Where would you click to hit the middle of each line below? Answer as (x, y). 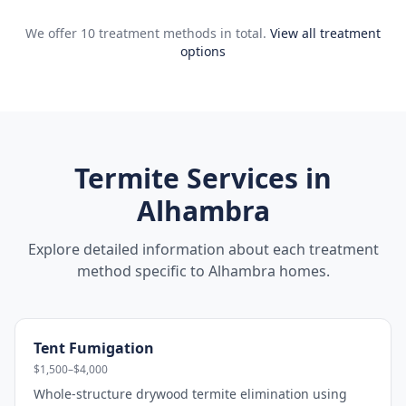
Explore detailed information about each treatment (203, 249)
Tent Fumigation (94, 348)
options (203, 51)
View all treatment (325, 33)
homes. (302, 271)
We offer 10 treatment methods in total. (146, 33)
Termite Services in (203, 178)
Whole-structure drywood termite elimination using (190, 394)
